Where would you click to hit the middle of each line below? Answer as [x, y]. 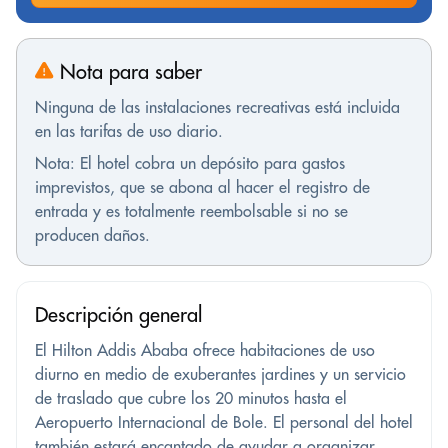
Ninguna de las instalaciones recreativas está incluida [217, 106]
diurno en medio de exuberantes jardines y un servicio [220, 373]
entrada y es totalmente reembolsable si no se [191, 210]
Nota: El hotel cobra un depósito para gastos [190, 162]
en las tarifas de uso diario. [129, 130]
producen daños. [92, 234]
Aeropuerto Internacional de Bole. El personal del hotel [224, 421]
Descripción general [118, 314]
